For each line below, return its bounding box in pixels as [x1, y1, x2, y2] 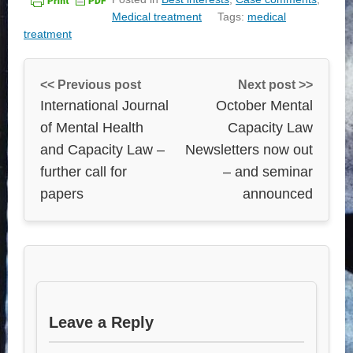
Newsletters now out [185, 141, 313, 158]
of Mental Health [40, 119, 143, 136]
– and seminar [223, 163, 313, 180]
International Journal [40, 97, 169, 113]
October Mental [216, 97, 313, 113]
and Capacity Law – [40, 141, 165, 158]
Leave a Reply [49, 313, 154, 331]
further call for [40, 163, 127, 180]
